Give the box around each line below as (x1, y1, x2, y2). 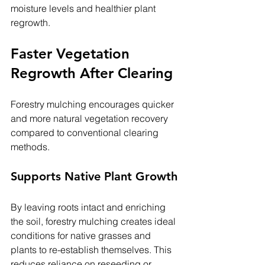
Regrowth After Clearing (11, 64, 173, 82)
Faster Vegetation (11, 45, 134, 63)
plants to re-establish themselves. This (11, 244, 174, 256)
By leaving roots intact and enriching (11, 201, 168, 214)
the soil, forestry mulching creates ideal (11, 215, 178, 228)
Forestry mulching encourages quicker (11, 98, 176, 111)
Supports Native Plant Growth (11, 169, 177, 184)
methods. (11, 141, 50, 153)
